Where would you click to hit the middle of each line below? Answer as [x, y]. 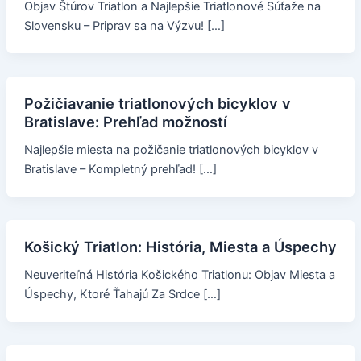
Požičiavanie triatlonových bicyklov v [157, 104]
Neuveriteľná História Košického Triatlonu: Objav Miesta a [179, 274]
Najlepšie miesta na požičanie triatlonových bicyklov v [171, 149]
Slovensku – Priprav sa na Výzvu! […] [124, 26]
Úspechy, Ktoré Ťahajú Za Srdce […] [122, 294]
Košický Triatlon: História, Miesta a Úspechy [180, 246]
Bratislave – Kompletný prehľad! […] [120, 169]
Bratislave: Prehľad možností [125, 122]
